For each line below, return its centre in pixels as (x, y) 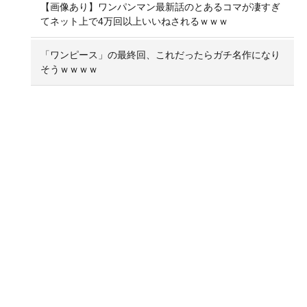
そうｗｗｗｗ (70, 69)
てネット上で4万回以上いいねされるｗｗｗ (135, 21)
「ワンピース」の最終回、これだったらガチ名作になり (161, 54)
